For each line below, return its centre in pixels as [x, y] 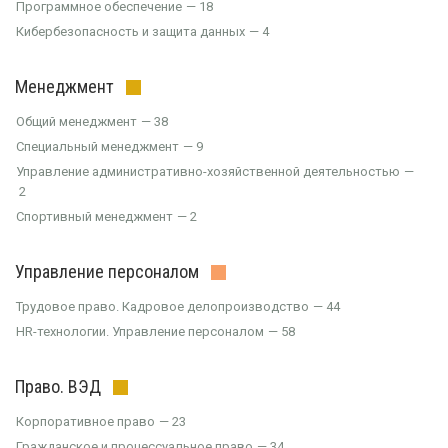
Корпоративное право [85, 421]
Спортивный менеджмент [94, 216]
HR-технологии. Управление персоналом [140, 331]
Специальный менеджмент [97, 146]
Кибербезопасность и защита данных [130, 31]
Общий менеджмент [76, 121]
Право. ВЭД [58, 386]
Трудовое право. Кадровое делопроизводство [162, 306]
